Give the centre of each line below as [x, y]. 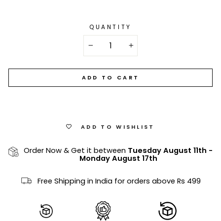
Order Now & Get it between [76, 151]
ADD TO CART [110, 78]
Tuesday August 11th [167, 151]
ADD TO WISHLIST [118, 127]
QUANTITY [110, 27]
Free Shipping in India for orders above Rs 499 [119, 181]
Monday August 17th [118, 159]
